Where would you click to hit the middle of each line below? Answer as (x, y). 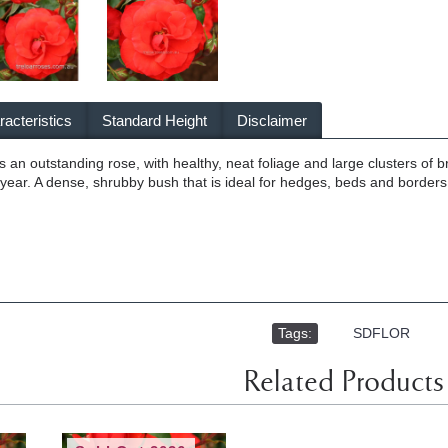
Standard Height (154, 121)
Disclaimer (272, 121)
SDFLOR (381, 333)
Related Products (344, 384)
